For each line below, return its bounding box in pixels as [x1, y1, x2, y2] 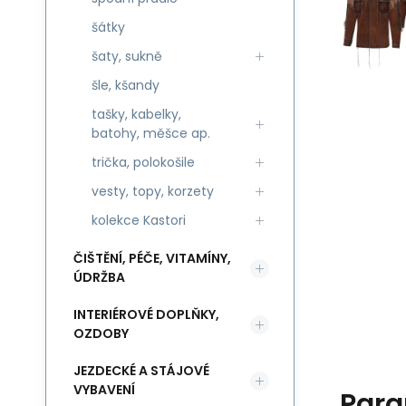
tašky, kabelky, [92, 105, 181, 123]
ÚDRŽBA [73, 268, 125, 286]
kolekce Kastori [92, 211, 186, 229]
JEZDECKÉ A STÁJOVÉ [73, 362, 209, 380]
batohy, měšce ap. [92, 124, 210, 142]
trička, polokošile [92, 153, 195, 171]
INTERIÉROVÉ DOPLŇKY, [73, 305, 219, 324]
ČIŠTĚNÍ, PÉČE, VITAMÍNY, [73, 249, 231, 267]
